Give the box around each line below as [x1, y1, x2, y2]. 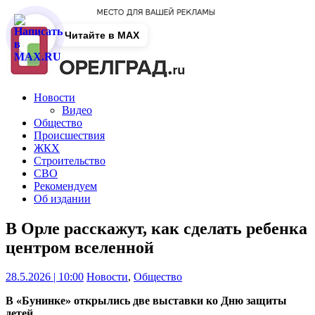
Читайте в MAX [65, 30, 139, 41]
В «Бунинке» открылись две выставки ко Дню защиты [6, 295, 287, 307]
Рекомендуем [34, 179, 97, 192]
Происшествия [34, 129, 105, 141]
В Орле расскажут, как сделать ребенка [6, 219, 307, 238]
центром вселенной [6, 238, 154, 257]
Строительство [34, 154, 105, 167]
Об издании [34, 192, 91, 205]
